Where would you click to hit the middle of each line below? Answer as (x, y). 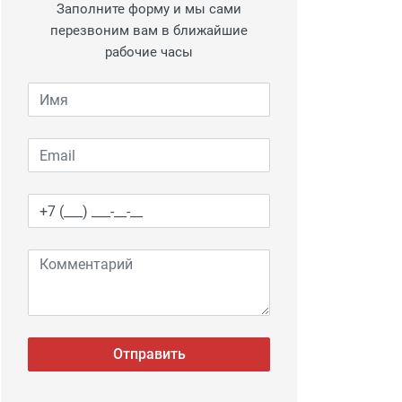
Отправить (149, 354)
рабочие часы (149, 52)
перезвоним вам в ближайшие (149, 31)
